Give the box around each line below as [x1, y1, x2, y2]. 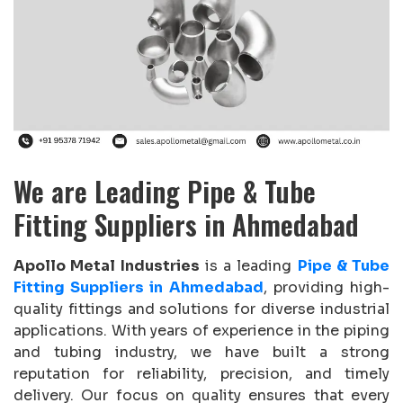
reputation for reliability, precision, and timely [13, 363, 390, 383]
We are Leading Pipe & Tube [13, 170, 316, 211]
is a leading [199, 255, 298, 275]
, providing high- [263, 277, 390, 297]
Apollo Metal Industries [13, 255, 200, 275]
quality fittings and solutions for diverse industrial [13, 299, 390, 318]
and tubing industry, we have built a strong [13, 342, 390, 362]
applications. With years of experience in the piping [13, 320, 390, 340]
